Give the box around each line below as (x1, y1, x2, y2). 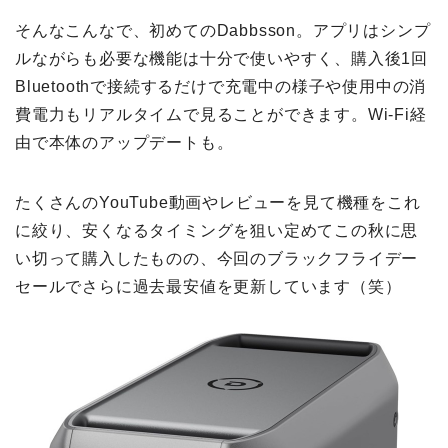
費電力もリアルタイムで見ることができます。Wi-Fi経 (15, 106, 427, 124)
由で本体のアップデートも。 (15, 134, 234, 152)
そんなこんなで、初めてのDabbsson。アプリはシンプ (15, 22, 431, 40)
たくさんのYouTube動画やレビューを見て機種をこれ (15, 194, 421, 212)
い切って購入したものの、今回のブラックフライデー (15, 250, 419, 268)
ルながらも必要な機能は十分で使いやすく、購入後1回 (15, 50, 428, 68)
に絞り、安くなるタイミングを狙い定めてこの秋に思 (15, 222, 419, 240)
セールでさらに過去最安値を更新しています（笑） (15, 278, 402, 296)
